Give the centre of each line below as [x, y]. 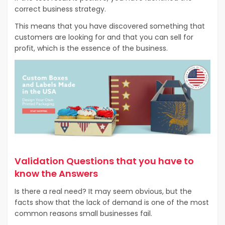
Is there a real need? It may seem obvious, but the [103, 192]
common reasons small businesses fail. [83, 214]
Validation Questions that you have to [104, 161]
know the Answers [56, 174]
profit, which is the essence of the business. [91, 48]
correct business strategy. [60, 9]
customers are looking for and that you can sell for [104, 37]
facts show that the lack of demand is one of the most [112, 203]
